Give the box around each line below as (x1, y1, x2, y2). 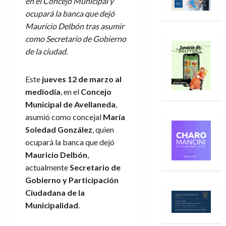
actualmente (25, 162, 70, 173)
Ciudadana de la (25, 188, 85, 198)
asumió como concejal (25, 112, 103, 122)
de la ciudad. (25, 46, 68, 56)
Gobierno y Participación (25, 175, 119, 185)
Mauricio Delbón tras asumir (25, 21, 124, 31)
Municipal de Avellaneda (25, 99, 116, 109)
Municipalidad (25, 200, 78, 210)
